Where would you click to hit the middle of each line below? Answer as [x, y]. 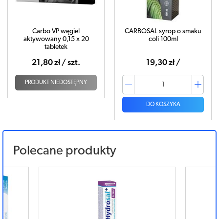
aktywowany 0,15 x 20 [56, 39]
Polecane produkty [65, 151]
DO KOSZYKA [163, 105]
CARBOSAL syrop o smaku [163, 32]
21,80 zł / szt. [56, 63]
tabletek [56, 47]
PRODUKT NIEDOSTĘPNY [56, 83]
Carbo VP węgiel [56, 32]
